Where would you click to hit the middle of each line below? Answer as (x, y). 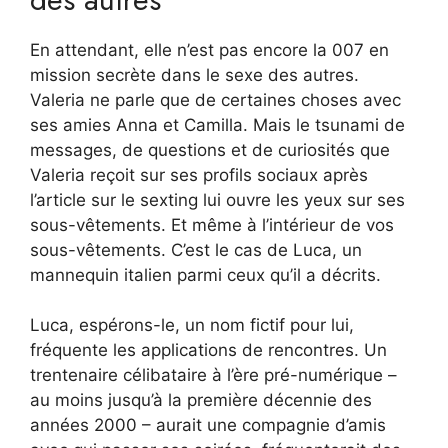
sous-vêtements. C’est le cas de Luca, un (196, 249)
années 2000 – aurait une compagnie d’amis (208, 425)
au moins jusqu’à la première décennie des (201, 400)
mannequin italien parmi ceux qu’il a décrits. (205, 274)
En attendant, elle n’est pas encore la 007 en (209, 49)
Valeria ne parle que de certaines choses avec (215, 99)
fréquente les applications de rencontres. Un (208, 350)
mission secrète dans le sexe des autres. (194, 74)
